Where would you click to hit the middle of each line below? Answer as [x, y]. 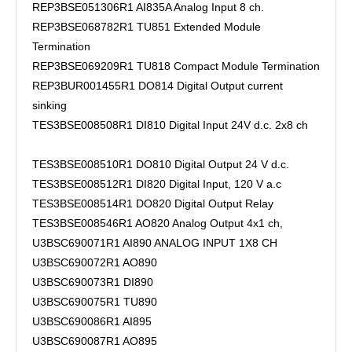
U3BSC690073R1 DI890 [93, 282]
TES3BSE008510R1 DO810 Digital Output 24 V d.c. [161, 164]
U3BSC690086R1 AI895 [92, 321]
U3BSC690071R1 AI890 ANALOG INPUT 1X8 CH [155, 243]
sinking [49, 105]
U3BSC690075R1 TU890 [95, 302]
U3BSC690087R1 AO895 [95, 341]
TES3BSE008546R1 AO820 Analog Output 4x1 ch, [158, 223]
